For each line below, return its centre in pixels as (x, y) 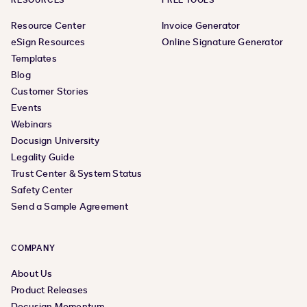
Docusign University (55, 141)
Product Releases (50, 290)
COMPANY (33, 248)
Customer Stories (50, 91)
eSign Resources (48, 42)
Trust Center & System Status (77, 174)
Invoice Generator (201, 26)
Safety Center (42, 190)
